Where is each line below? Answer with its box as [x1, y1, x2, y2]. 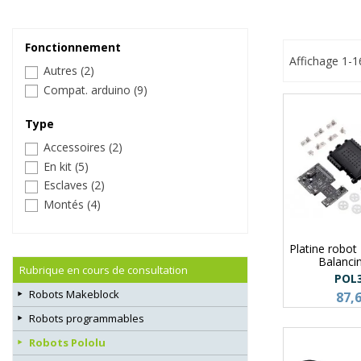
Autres [44, 63, 81, 79]
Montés [44, 196, 87, 212]
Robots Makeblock [29, 287, 119, 302]
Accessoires [44, 139, 109, 156]
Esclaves [44, 177, 91, 193]
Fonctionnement [25, 39, 121, 56]
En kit [44, 158, 75, 174]
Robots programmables [29, 311, 144, 326]
